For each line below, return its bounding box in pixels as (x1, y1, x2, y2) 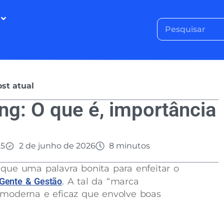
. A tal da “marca (61, 176, 139, 187)
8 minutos (109, 141, 150, 150)
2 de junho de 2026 (18, 141, 95, 150)
